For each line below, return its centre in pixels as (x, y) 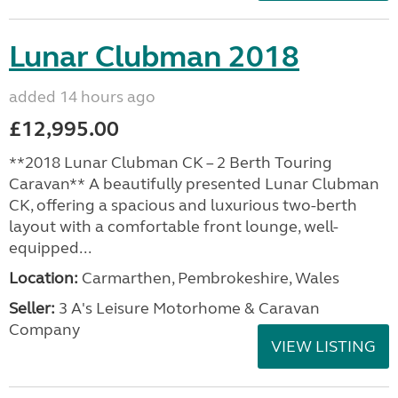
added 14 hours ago (82, 97)
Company (44, 330)
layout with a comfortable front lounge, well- (174, 227)
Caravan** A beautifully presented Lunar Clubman (194, 184)
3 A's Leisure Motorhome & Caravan (187, 308)
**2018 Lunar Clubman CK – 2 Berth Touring (171, 163)
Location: (44, 278)
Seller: (32, 308)
